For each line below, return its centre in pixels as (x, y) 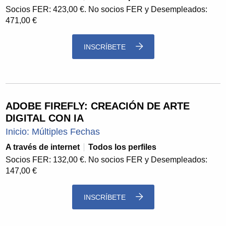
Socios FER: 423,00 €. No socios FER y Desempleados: (107, 10)
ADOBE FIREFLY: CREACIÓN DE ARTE (98, 106)
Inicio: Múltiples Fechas (53, 132)
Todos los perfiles (123, 147)
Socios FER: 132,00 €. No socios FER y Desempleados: (107, 160)
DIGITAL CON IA (45, 118)
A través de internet (43, 147)
